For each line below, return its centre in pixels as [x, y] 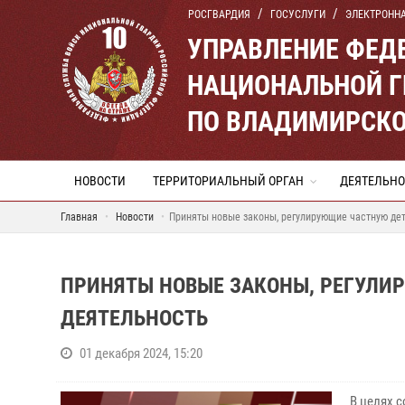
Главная [79, 217]
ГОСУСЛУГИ [298, 14]
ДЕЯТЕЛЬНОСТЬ [134, 318]
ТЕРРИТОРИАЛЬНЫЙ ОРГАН [228, 181]
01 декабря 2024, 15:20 [141, 353]
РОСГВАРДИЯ [219, 14]
